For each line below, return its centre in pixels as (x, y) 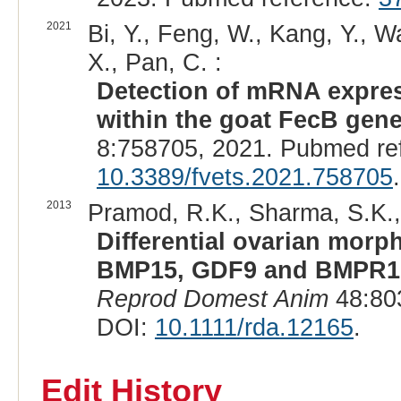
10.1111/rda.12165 (254, 328)
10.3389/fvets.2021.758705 (244, 177)
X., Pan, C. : (154, 63)
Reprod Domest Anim (212, 299)
